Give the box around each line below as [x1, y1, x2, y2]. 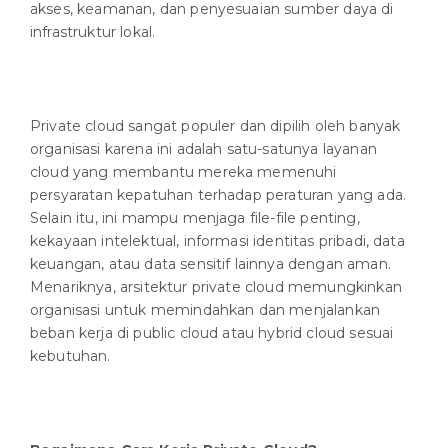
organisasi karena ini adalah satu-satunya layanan [30, 139, 377, 158]
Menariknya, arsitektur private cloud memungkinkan [30, 277, 402, 296]
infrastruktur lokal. [30, 22, 156, 41]
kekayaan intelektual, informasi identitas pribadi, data [30, 231, 405, 250]
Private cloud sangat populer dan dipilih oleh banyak [30, 116, 401, 135]
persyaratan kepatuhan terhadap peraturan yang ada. [30, 185, 407, 204]
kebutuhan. [30, 346, 111, 365]
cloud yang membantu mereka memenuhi [30, 162, 337, 181]
